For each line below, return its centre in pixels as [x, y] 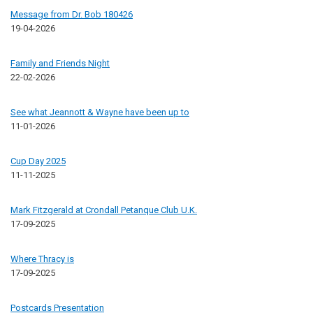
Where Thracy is [42, 259]
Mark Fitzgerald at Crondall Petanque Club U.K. [104, 210]
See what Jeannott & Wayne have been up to [100, 112]
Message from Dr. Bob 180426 [72, 14]
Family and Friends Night [60, 63]
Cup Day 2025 [38, 161]
